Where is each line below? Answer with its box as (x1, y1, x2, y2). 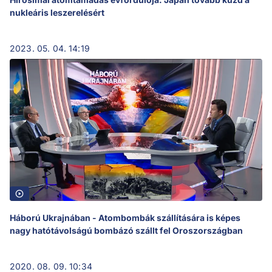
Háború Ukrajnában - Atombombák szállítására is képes (10, 212, 240, 223)
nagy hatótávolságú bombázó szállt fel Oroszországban (10, 225, 243, 236)
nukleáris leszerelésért (10, 7, 104, 18)
